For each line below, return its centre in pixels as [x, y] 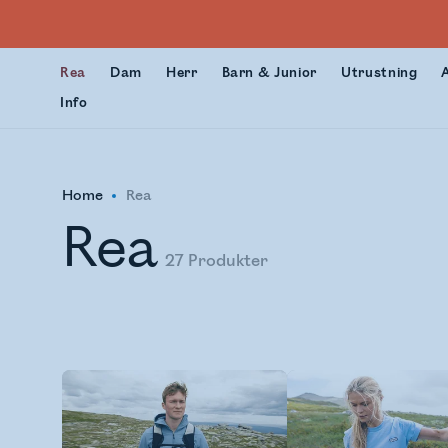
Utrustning [379, 73]
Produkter [228, 261]
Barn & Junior [269, 73]
